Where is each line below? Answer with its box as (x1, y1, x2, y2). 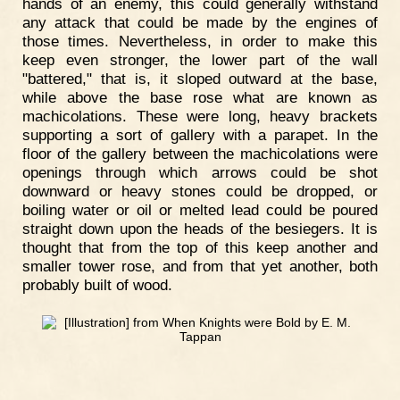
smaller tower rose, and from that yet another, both (22, 256, 378, 275)
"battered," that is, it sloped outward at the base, (22, 69, 378, 87)
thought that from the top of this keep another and (22, 237, 378, 256)
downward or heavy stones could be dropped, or (22, 181, 378, 200)
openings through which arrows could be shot (22, 162, 378, 181)
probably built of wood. (22, 275, 172, 294)
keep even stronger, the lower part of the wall (22, 50, 378, 69)
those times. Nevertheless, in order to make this (22, 31, 378, 50)
